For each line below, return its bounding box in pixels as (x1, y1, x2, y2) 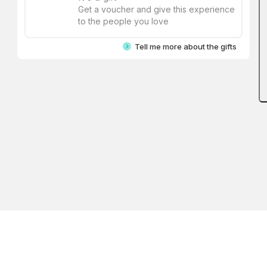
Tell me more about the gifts (131, 42, 237, 52)
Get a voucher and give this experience (78, 4, 235, 15)
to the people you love (78, 16, 169, 27)
